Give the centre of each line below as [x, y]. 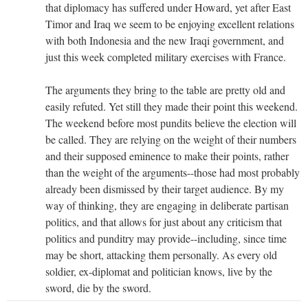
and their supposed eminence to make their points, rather [167, 155]
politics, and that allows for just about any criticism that [164, 221]
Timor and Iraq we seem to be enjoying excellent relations [170, 23]
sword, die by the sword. [98, 287]
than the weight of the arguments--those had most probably [173, 172]
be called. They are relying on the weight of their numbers [171, 139]
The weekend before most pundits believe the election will [171, 122]
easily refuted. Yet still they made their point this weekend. [172, 106]
